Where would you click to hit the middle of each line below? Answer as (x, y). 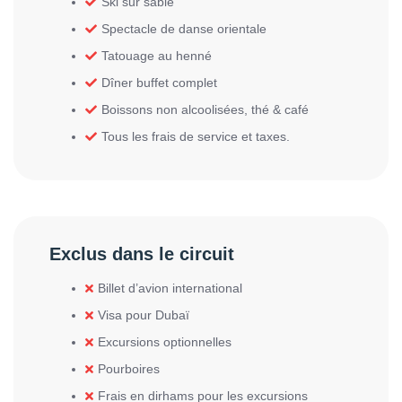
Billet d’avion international (170, 288)
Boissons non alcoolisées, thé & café (205, 109)
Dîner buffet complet (159, 83)
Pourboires (129, 369)
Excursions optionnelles (165, 342)
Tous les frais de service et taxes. (196, 136)
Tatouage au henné (157, 56)
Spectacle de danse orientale (184, 29)
